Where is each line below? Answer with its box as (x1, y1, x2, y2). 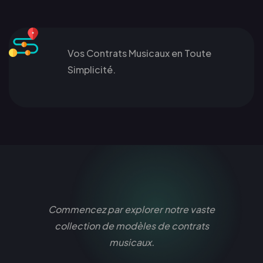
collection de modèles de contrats (54, 219, 209, 232)
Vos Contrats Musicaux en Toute (68, 46, 211, 59)
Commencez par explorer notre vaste (48, 203, 215, 215)
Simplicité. (68, 63, 116, 76)
